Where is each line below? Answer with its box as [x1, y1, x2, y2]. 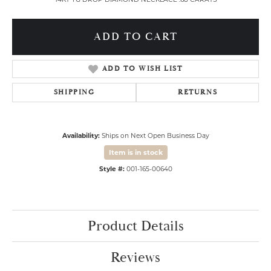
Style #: [99, 165, 125, 173]
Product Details [87, 217, 184, 235]
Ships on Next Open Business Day [101, 132, 209, 140]
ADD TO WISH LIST [102, 64, 183, 73]
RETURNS [178, 88, 218, 97]
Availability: [62, 132, 100, 140]
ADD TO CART [93, 30, 178, 44]
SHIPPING [53, 88, 95, 97]
